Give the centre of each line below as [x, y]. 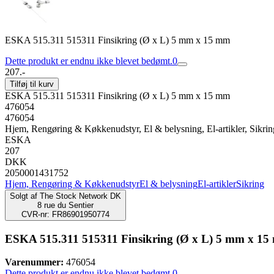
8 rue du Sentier [65, 205]
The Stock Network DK [80, 196]
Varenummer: [34, 262]
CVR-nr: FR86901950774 [65, 214]
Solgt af [24, 196]
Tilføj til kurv [32, 84]
